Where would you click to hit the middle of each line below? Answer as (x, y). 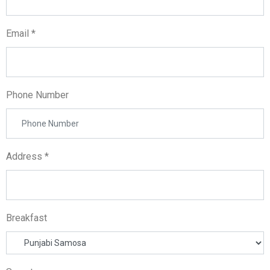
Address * (27, 156)
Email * (21, 33)
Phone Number (37, 95)
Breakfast (27, 218)
